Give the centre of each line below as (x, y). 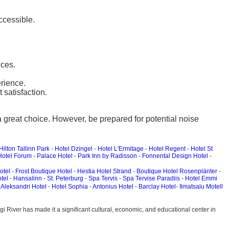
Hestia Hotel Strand (104, 171)
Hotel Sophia (70, 187)
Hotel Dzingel (74, 149)
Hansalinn (28, 178)
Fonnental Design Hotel (175, 156)
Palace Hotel (55, 156)
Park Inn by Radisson (107, 156)
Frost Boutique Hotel (44, 171)
